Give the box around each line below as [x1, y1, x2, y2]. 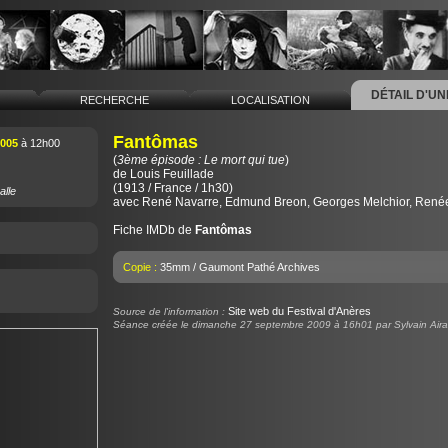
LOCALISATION [224, 94, 316, 106]
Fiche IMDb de [112, 223, 195, 237]
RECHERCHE [73, 94, 155, 106]
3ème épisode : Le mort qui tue [116, 153, 285, 167]
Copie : [122, 261, 160, 273]
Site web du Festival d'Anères [227, 305, 371, 317]
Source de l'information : [112, 306, 228, 317]
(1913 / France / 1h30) [112, 181, 233, 195]
